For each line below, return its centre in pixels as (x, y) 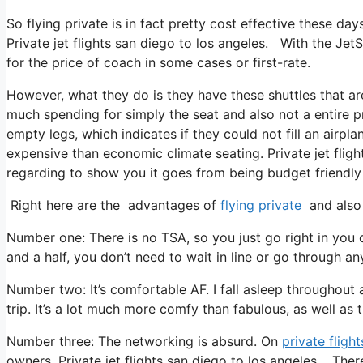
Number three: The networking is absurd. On (144, 341)
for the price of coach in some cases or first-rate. (158, 62)
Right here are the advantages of (113, 205)
